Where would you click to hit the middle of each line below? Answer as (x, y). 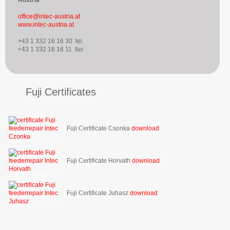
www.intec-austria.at (46, 24)
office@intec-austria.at (49, 16)
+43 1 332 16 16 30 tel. (51, 41)
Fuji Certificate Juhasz (98, 193)
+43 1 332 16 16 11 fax (51, 49)
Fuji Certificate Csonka (98, 128)
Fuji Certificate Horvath (99, 160)
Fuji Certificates (61, 92)
